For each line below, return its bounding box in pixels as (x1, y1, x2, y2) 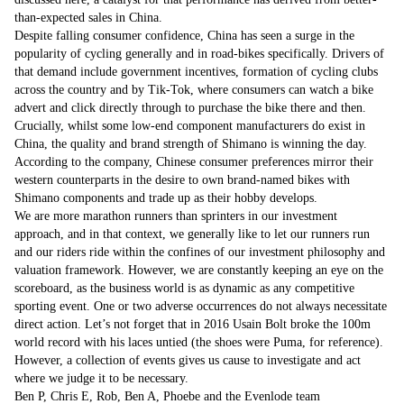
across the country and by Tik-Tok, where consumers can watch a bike (14, 83, 373, 96)
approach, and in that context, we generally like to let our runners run (14, 227, 370, 241)
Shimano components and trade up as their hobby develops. (14, 191, 317, 205)
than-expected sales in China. (14, 11, 162, 24)
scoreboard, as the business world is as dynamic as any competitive (14, 281, 354, 295)
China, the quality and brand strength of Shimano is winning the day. (14, 137, 367, 151)
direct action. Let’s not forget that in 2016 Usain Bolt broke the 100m (14, 317, 371, 331)
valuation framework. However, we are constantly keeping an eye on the (14, 263, 383, 277)
